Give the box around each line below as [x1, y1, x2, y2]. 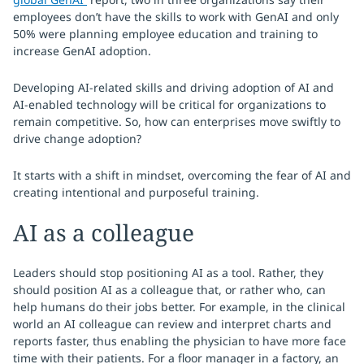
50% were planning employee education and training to [13, 26, 318, 41]
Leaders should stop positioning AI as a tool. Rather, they [13, 265, 323, 280]
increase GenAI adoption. [13, 43, 151, 58]
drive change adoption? [13, 131, 141, 146]
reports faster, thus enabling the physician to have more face [13, 333, 346, 349]
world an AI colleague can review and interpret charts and [13, 316, 331, 331]
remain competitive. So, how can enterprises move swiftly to [13, 114, 340, 129]
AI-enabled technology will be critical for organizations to [13, 97, 326, 112]
